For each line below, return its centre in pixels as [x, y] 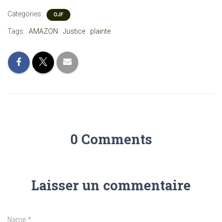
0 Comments [111, 139]
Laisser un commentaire [111, 185]
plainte [100, 31]
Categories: [26, 14]
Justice [74, 31]
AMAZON [43, 31]
